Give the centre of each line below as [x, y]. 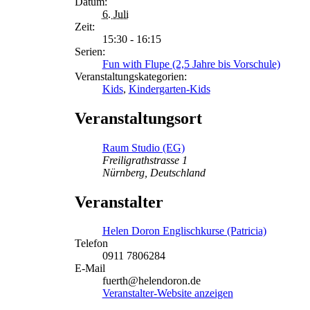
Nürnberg [123, 172]
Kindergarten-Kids [169, 89]
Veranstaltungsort [138, 118]
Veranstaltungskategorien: [130, 76]
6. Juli [115, 14]
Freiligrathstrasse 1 [145, 160]
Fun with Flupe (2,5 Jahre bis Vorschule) [191, 64]
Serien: [90, 51]
